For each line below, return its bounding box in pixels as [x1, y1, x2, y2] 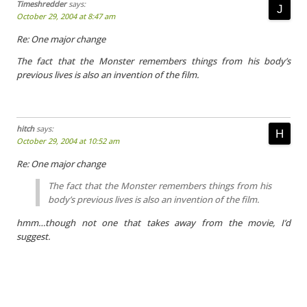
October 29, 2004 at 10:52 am [16, 136, 119, 146]
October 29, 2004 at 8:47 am [16, 11, 115, 21]
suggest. [16, 230, 50, 243]
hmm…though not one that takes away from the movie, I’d [16, 217, 291, 229]
